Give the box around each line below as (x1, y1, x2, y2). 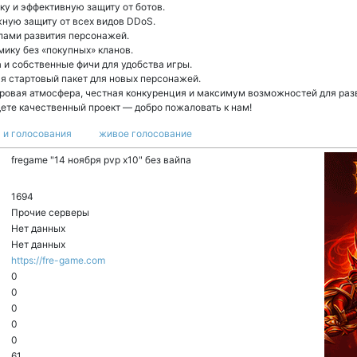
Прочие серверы (11, 206, 89, 218)
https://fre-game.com (11, 254, 105, 266)
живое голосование (99, 127, 192, 139)
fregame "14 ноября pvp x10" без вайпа (11, 154, 191, 166)
